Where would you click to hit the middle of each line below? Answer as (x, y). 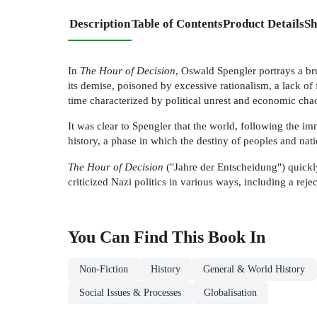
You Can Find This (138, 237)
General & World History (254, 270)
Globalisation (230, 293)
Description (100, 23)
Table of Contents (177, 23)
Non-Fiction (104, 270)
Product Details (264, 23)
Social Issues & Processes (130, 293)
